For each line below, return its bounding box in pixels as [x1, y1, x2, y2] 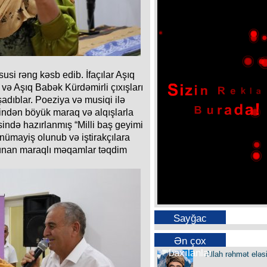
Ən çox [174, 235, 206, 247]
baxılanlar [168, 247, 212, 259]
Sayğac [173, 212, 207, 224]
